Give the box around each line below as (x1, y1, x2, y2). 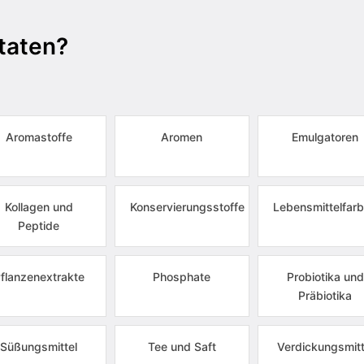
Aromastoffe (5, 130, 72, 144)
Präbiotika (298, 288, 353, 302)
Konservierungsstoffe (129, 200, 245, 214)
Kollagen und (4, 200, 73, 214)
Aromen (161, 130, 203, 144)
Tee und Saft (147, 340, 216, 353)
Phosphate (153, 270, 211, 284)
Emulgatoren (292, 130, 359, 144)
